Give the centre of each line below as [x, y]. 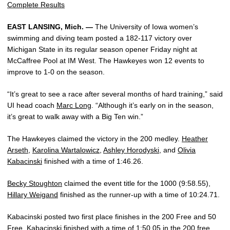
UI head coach [32, 105]
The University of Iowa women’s [146, 27]
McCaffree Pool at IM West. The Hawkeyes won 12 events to [106, 61]
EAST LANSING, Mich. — [50, 27]
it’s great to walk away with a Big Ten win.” [75, 117]
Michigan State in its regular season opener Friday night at [102, 49]
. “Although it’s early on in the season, [152, 105]
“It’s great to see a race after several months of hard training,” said [115, 94]
